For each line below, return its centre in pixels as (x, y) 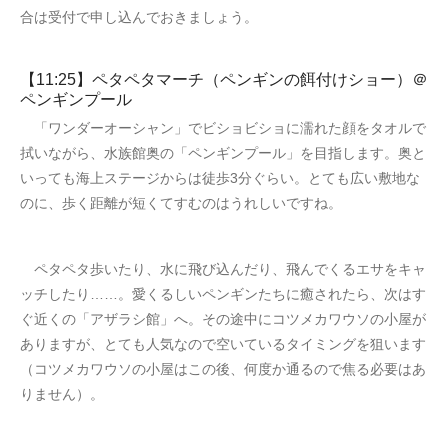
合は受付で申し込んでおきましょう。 (139, 16)
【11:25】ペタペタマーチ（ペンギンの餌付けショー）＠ (224, 79)
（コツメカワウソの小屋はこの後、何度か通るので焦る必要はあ (223, 368)
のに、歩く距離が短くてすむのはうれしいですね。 (181, 202)
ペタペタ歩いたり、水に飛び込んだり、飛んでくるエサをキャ (223, 268)
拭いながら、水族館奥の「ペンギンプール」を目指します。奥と (223, 152)
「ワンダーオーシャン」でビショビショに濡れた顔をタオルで (223, 127)
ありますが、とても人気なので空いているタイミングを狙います (223, 343)
